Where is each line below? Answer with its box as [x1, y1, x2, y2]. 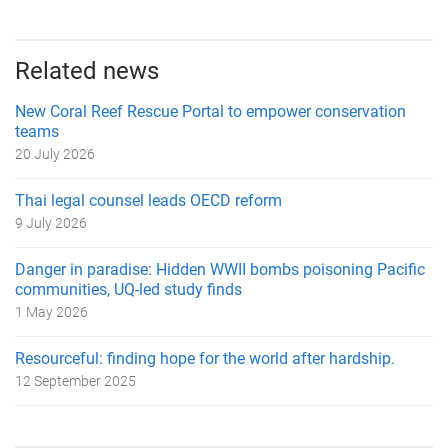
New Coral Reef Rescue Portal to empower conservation [15, 102, 406, 122]
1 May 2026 [15, 304, 88, 321]
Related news [15, 57, 159, 86]
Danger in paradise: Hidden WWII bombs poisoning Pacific [15, 260, 425, 280]
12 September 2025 [15, 373, 136, 390]
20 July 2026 [15, 146, 95, 163]
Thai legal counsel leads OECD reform [15, 191, 282, 211]
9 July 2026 [15, 215, 87, 232]
